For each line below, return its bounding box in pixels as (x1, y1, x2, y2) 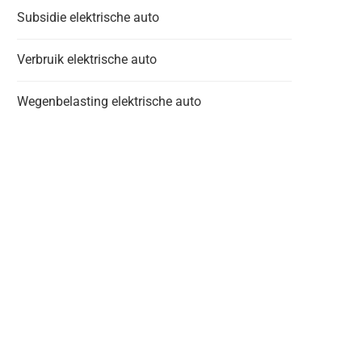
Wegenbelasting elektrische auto (17, 94, 201, 109)
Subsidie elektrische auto (17, 10, 159, 25)
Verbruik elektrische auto (17, 52, 157, 67)
